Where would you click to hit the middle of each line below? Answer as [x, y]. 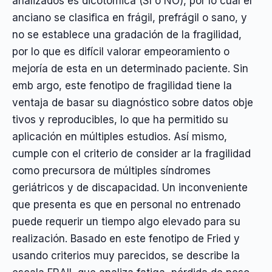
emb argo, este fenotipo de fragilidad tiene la [122, 85]
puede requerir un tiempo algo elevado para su [126, 221]
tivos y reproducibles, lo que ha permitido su [120, 119]
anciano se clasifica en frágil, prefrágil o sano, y [130, 17]
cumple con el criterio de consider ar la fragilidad [131, 153]
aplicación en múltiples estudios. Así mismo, [120, 136]
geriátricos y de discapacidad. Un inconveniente [130, 187]
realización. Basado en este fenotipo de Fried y [126, 238]
